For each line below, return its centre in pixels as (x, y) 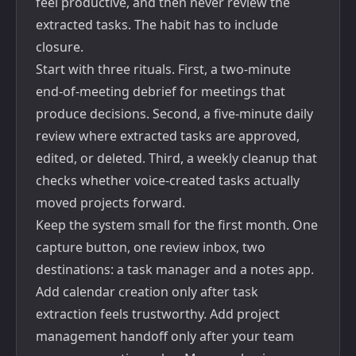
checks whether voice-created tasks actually (168, 180)
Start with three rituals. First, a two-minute (163, 69)
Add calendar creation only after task (147, 292)
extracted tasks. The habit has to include (157, 25)
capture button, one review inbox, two (151, 247)
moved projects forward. (110, 203)
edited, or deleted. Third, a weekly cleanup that (176, 158)
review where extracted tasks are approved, (168, 136)
